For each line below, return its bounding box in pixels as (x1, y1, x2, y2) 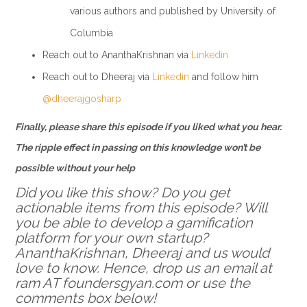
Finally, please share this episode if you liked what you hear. (14, 121, 282, 132)
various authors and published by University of (69, 5, 275, 16)
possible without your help (14, 162, 135, 173)
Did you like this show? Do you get (14, 184, 230, 201)
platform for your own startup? (14, 229, 208, 246)
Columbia (69, 27, 113, 38)
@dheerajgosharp (42, 93, 121, 104)
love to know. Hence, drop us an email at (14, 259, 272, 276)
